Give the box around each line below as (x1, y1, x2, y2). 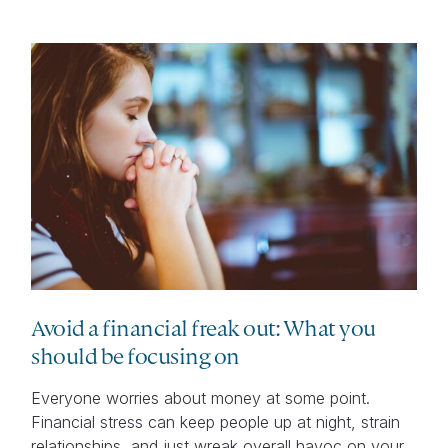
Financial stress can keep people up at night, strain (31, 411, 401, 432)
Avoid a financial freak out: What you (31, 312, 376, 342)
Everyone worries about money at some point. (31, 387, 371, 408)
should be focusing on (31, 340, 240, 370)
